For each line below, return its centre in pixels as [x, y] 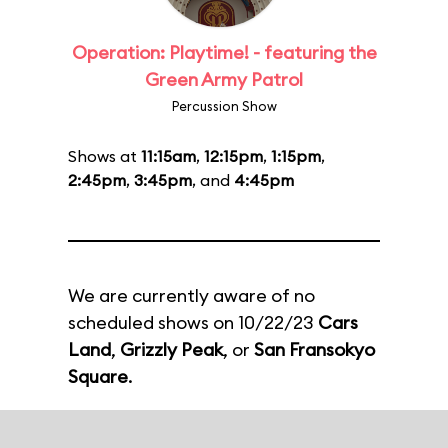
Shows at [104, 156]
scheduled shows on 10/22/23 [193, 322]
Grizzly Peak [171, 349]
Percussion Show [224, 106]
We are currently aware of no [191, 295]
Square [98, 376]
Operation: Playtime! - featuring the [224, 52]
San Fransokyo [314, 349]
